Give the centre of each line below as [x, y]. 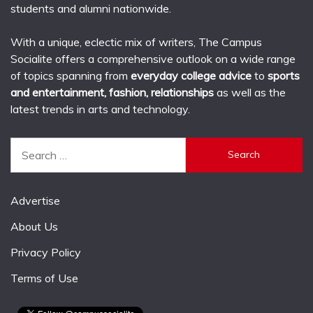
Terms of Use [44, 278]
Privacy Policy [46, 252]
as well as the [251, 92]
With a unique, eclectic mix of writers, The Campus [136, 42]
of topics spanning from [71, 75]
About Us [34, 227]
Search [27, 145]
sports [284, 75]
